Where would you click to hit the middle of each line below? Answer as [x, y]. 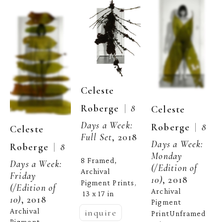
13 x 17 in [98, 194]
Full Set [96, 137]
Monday [167, 156]
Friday [23, 175]
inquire [101, 213]
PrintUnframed [179, 213]
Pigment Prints [108, 182]
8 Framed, [99, 161]
